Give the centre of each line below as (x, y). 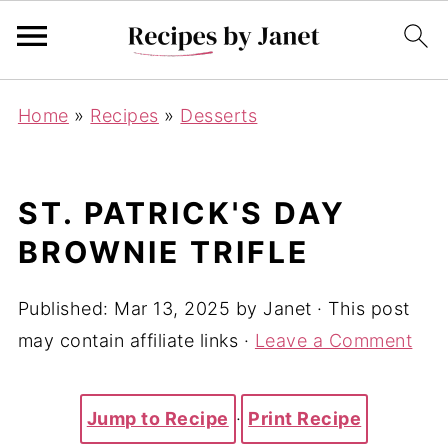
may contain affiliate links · (136, 340)
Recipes (124, 115)
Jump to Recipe (157, 418)
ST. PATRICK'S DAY (181, 213)
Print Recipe (305, 418)
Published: (66, 308)
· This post (360, 308)
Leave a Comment (333, 340)
